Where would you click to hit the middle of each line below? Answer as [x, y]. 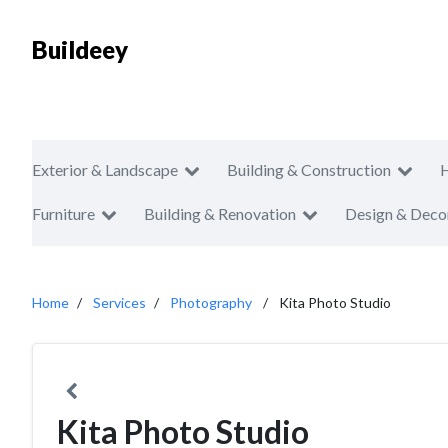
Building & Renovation [220, 213]
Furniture [63, 213]
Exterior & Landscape [105, 169]
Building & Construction [309, 169]
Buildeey [80, 49]
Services [119, 302]
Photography [211, 302]
